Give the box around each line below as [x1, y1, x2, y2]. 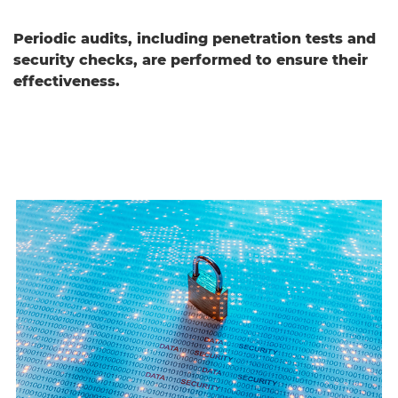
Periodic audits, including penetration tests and [13, 29, 376, 47]
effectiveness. [13, 72, 120, 90]
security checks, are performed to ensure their [13, 51, 368, 68]
